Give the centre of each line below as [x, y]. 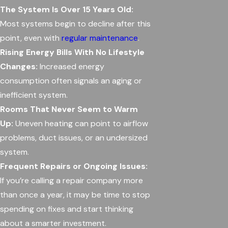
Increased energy [71, 66]
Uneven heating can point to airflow [81, 123]
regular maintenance [100, 38]
